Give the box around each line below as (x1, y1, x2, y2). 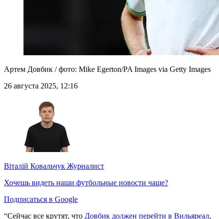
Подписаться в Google (4, 195, 78, 204)
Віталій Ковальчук (4, 162, 65, 171)
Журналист (65, 162, 104, 171)
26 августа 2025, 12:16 (4, 82, 78, 90)
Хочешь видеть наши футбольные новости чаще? (4, 178, 168, 187)
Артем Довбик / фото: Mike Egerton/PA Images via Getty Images (4, 65, 211, 74)
